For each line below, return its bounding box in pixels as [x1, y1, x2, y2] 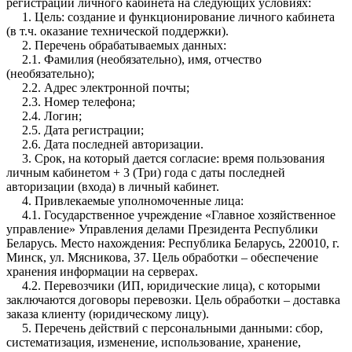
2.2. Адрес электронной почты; [6, 80, 189, 94]
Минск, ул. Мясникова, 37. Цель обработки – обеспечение [6, 250, 318, 264]
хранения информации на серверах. [6, 264, 198, 278]
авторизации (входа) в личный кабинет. [6, 179, 219, 193]
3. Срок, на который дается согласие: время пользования [6, 151, 324, 165]
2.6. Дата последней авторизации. [6, 137, 203, 151]
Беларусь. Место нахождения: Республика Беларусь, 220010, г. [6, 236, 339, 250]
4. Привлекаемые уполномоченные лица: [6, 193, 244, 207]
